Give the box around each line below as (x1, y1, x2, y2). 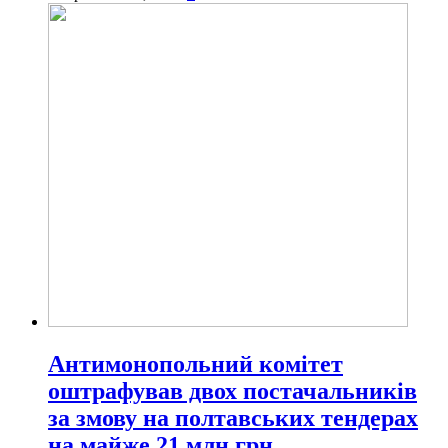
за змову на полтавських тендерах (48, 404, 418, 431)
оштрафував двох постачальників (48, 377, 417, 404)
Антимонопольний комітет (48, 350, 343, 377)
